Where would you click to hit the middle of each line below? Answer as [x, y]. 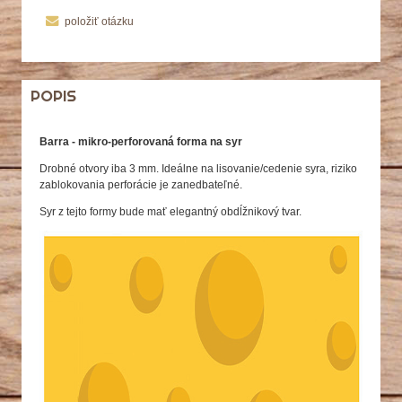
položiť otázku [100, 21]
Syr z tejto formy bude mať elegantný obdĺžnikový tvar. [170, 211]
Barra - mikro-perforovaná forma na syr [141, 141]
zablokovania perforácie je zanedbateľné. [141, 184]
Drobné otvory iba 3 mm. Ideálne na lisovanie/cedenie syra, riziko [198, 168]
